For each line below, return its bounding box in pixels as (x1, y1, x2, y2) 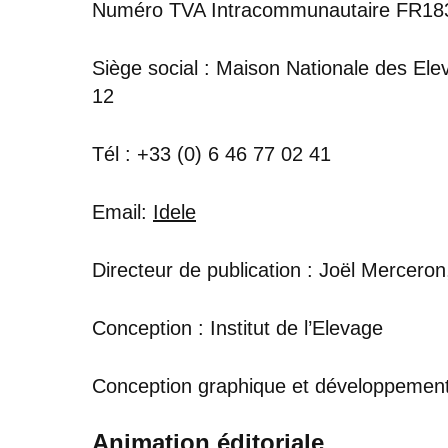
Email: (92, 200, 153, 223)
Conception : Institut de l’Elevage (92, 316, 383, 339)
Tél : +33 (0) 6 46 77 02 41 (92, 142, 331, 165)
